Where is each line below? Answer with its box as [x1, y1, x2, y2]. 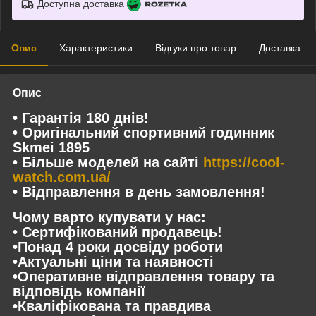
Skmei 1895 [13, 139, 90, 155]
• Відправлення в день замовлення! [13, 183, 265, 200]
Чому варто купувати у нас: [13, 209, 206, 226]
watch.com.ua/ [13, 169, 111, 185]
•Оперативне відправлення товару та [13, 269, 274, 285]
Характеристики [59, 42, 133, 54]
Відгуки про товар [155, 42, 236, 54]
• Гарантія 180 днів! [13, 109, 149, 126]
